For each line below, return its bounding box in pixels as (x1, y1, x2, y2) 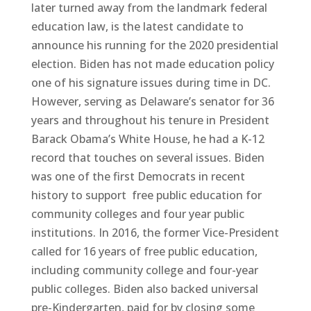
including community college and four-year (31, 262, 258, 278)
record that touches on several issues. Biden (31, 149, 264, 165)
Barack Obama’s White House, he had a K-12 (31, 131, 264, 146)
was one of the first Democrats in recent (31, 168, 245, 184)
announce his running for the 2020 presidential (31, 37, 278, 53)
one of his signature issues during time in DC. (31, 74, 271, 90)
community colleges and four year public (31, 205, 244, 221)
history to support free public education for (31, 187, 262, 203)
